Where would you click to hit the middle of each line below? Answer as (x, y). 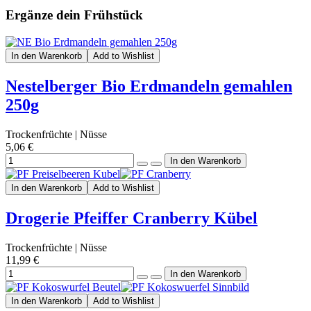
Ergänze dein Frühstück (74, 15)
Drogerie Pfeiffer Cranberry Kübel (132, 218)
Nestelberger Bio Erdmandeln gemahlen (149, 86)
